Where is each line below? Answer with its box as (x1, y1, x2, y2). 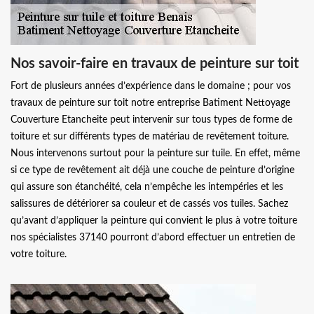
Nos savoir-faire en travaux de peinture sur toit (11, 56, 299, 71)
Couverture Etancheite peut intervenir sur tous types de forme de (11, 114, 292, 125)
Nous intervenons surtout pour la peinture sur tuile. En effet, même (11, 148, 300, 158)
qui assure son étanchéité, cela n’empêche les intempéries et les (11, 182, 283, 192)
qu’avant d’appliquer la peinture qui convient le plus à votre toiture (11, 215, 297, 226)
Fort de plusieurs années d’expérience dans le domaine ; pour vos (11, 81, 291, 91)
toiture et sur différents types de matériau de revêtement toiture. (11, 131, 289, 142)
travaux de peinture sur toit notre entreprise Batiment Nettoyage (11, 97, 290, 108)
